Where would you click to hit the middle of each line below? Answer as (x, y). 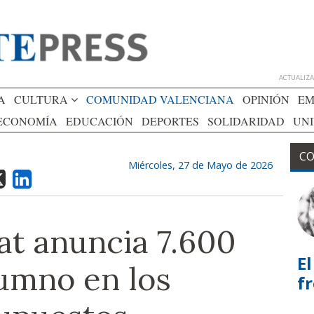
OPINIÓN (266, 99)
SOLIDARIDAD (246, 121)
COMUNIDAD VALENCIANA (160, 99)
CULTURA (42, 99)
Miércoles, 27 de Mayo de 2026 (200, 165)
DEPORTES (170, 121)
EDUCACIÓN (100, 121)
